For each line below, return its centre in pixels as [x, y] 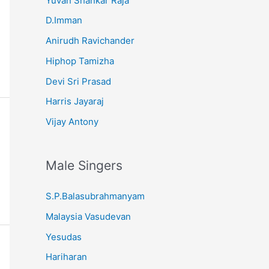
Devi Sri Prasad [78, 81]
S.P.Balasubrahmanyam [95, 196]
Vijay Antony [72, 122]
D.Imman [64, 20]
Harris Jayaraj [75, 101]
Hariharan [66, 257]
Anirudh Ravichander [90, 41]
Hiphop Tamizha [80, 61]
